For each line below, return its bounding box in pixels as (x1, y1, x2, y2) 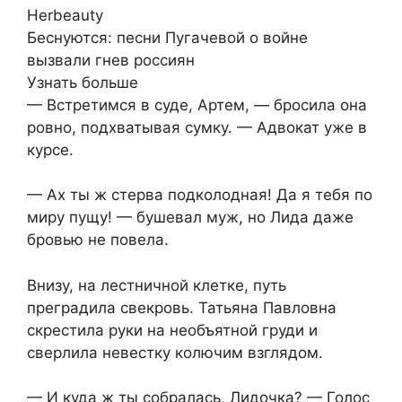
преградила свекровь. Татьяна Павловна (27, 298, 336, 317)
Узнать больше (27, 73, 138, 92)
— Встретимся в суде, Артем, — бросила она (27, 95, 367, 114)
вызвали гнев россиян (27, 50, 195, 69)
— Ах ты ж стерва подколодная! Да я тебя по (27, 186, 372, 205)
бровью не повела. (27, 231, 169, 249)
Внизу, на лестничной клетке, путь (27, 275, 286, 294)
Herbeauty (27, 5, 103, 24)
